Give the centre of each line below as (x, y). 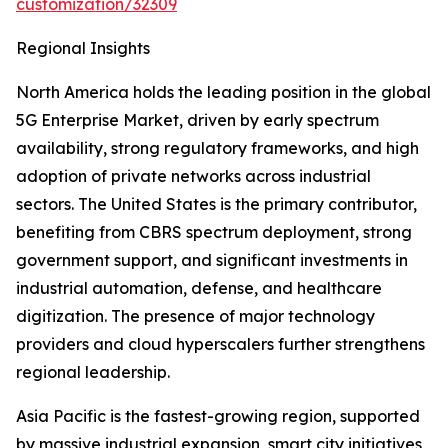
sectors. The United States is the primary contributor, (216, 204)
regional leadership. (93, 372)
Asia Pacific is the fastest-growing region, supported (218, 416)
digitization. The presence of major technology (195, 316)
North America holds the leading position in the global (223, 92)
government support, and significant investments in (212, 260)
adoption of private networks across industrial (193, 176)
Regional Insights (83, 48)
